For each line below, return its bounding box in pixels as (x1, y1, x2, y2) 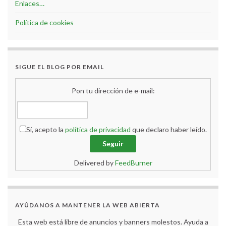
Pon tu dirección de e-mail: (71, 86, 155, 95)
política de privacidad (65, 125, 131, 134)
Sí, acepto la (26, 125, 65, 134)
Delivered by (74, 158, 115, 167)
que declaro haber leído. (130, 125, 207, 134)
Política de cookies (15, 18, 74, 27)
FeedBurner (115, 158, 152, 167)
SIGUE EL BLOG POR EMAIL (15, 63, 104, 71)
